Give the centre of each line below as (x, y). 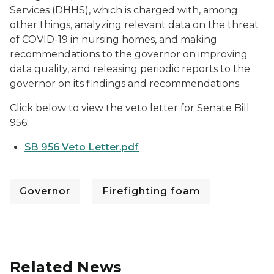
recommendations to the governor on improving (129, 54)
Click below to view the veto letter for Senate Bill (130, 108)
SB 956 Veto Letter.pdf (82, 147)
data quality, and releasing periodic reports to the (130, 69)
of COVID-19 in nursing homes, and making (113, 39)
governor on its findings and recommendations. (128, 83)
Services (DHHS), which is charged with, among (124, 10)
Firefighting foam (151, 191)
